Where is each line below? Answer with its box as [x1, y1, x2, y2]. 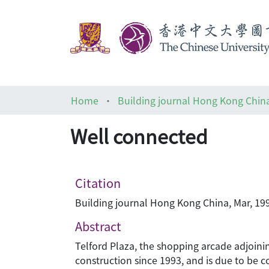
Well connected [70, 122, 208, 150]
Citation [75, 174, 121, 192]
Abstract [75, 217, 121, 235]
